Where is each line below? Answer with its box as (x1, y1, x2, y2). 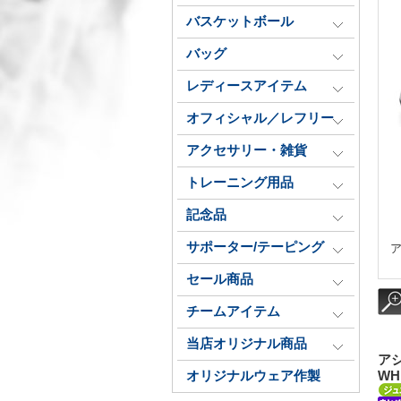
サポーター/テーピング (186, 240, 324, 254)
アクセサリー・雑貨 (186, 143, 307, 158)
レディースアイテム (186, 79, 307, 93)
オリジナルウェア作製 (186, 369, 320, 383)
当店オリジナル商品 (186, 337, 307, 351)
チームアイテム (186, 304, 280, 319)
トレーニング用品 (186, 175, 294, 190)
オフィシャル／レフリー (186, 111, 334, 125)
